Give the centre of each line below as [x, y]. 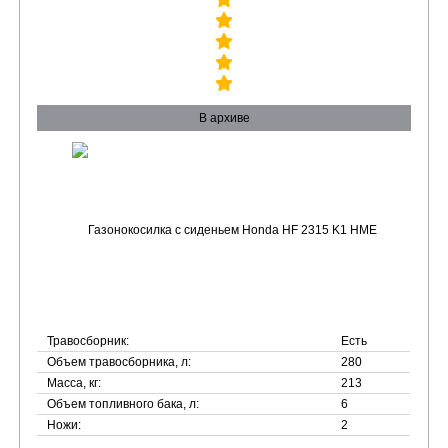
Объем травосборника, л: [119, 362]
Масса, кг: [74, 383]
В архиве [224, 118]
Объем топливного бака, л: [123, 404]
